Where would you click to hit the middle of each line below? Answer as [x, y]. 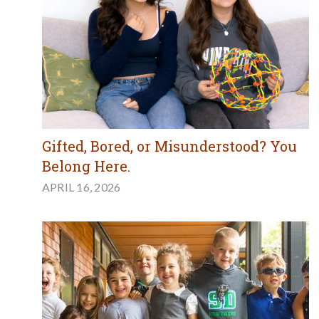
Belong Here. [86, 166]
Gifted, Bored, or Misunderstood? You [169, 146]
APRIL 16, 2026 [81, 187]
